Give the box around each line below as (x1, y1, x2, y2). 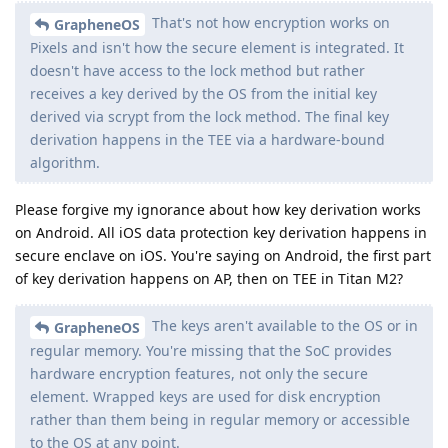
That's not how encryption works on (148, 13, 390, 33)
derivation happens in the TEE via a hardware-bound (30, 129, 385, 149)
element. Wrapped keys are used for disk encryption (30, 386, 381, 406)
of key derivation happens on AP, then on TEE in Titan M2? (15, 268, 403, 288)
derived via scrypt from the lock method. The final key (30, 106, 389, 126)
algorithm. (30, 152, 100, 172)
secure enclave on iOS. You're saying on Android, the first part (15, 245, 431, 265)
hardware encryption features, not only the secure (30, 363, 368, 383)
